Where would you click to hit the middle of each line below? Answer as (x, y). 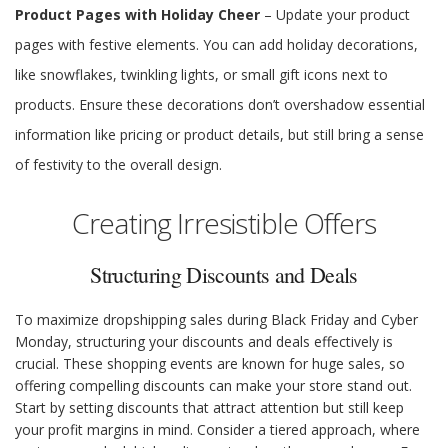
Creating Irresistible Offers (224, 223)
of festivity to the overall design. (118, 165)
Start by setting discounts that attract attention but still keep (209, 408)
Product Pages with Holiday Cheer (137, 15)
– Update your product (335, 15)
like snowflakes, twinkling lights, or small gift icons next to (201, 75)
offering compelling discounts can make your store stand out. (213, 386)
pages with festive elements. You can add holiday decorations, (216, 45)
